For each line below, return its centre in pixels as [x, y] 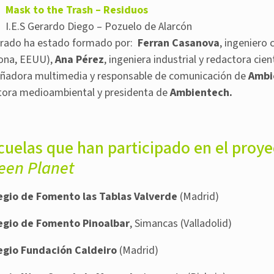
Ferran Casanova [179, 43]
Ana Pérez [80, 60]
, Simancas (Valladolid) [181, 224]
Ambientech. [201, 93]
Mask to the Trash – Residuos [77, 10]
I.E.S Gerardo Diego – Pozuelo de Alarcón [99, 27]
